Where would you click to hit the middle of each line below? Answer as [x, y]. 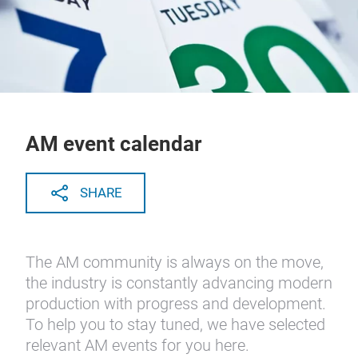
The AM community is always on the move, [175, 262]
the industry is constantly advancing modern [179, 283]
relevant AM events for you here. [137, 345]
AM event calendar [113, 144]
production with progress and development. [176, 304]
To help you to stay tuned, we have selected [175, 324]
